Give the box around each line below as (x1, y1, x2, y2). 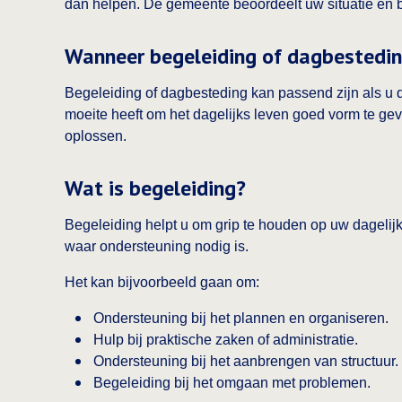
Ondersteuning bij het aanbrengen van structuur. (93, 354, 398, 369)
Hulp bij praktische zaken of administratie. (93, 332, 358, 347)
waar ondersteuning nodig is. (65, 239, 249, 254)
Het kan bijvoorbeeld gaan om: (65, 275, 259, 290)
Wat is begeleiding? (65, 174, 246, 202)
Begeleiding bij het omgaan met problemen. (93, 375, 371, 390)
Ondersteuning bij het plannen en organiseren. (93, 310, 389, 326)
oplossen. (65, 128, 127, 144)
